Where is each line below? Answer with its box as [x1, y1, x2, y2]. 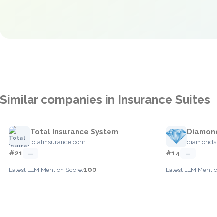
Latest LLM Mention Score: [9, 166, 83, 173]
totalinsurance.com [30, 139, 86, 146]
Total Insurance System [30, 127, 118, 136]
